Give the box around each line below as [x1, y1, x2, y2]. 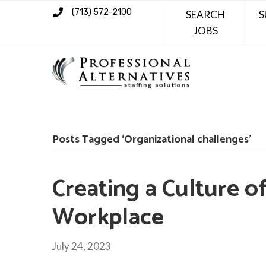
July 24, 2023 [52, 239, 111, 252]
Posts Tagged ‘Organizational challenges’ [52, 130, 251, 148]
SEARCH [186, 8, 226, 21]
